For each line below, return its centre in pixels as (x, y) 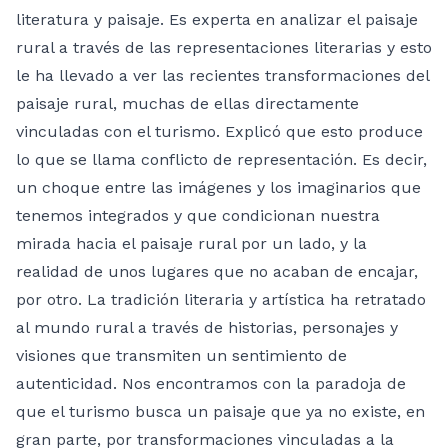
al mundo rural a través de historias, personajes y (207, 327)
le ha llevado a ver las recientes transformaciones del (222, 75)
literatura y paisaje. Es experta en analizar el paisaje (217, 19)
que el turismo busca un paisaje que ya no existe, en (220, 411)
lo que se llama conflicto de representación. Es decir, (221, 159)
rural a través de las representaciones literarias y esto (224, 47)
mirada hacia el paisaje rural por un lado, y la (191, 243)
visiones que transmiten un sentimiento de (181, 355)
